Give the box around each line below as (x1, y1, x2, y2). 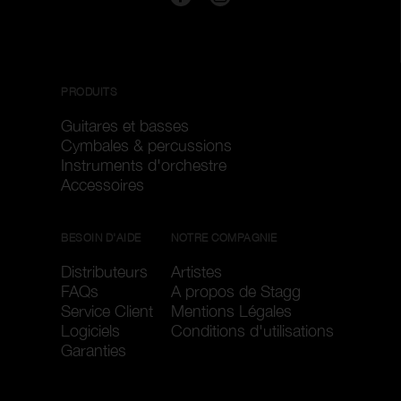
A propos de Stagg (171, 282, 301, 301)
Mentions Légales (171, 302, 292, 320)
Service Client (61, 302, 153, 320)
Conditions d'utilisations (171, 321, 334, 340)
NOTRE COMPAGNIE (171, 231, 277, 244)
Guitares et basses (61, 116, 189, 135)
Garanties (61, 341, 126, 360)
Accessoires (61, 175, 144, 194)
